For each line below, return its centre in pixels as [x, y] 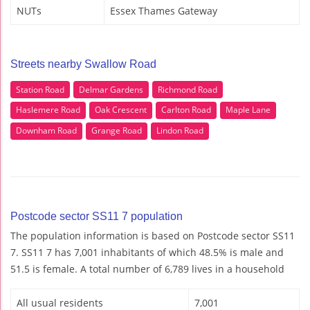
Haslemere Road [48, 110]
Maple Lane [248, 110]
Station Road [40, 89]
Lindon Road [180, 131]
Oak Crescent [121, 110]
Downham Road [46, 131]
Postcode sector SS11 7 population [97, 216]
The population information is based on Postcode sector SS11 [153, 235]
